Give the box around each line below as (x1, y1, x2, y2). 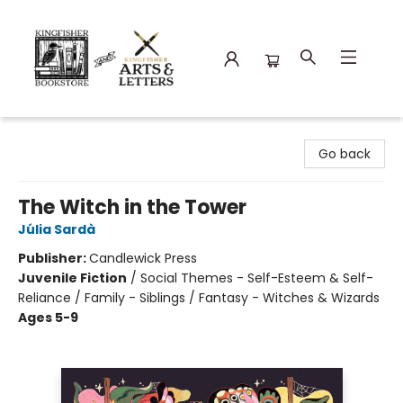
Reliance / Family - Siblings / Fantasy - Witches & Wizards (18, 289, 380, 307)
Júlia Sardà (18, 220, 95, 238)
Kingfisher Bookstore (13, 125, 140, 143)
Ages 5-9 (18, 309, 78, 327)
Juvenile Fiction (18, 269, 127, 287)
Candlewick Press (89, 249, 197, 267)
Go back (318, 145, 371, 163)
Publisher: (18, 249, 89, 267)
